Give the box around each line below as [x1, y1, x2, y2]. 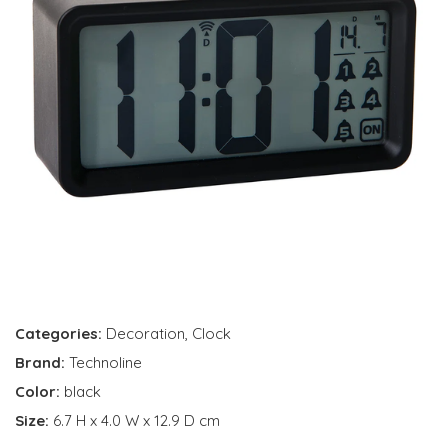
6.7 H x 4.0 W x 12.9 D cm [53, 411, 220, 430]
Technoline [69, 353, 142, 372]
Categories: [15, 324, 102, 343]
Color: [15, 382, 64, 401]
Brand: [15, 353, 69, 372]
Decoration [106, 324, 185, 343]
